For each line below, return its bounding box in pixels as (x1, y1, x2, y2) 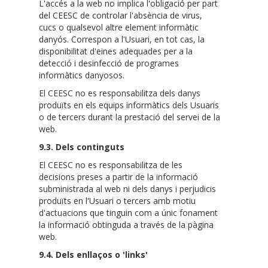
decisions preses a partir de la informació (39, 171, 198, 183)
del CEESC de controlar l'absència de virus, (39, 10, 202, 22)
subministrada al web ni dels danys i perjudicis (39, 183, 216, 195)
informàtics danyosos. (39, 69, 124, 81)
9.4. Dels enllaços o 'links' (39, 249, 148, 261)
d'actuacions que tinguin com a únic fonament (39, 207, 218, 219)
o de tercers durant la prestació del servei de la (39, 111, 220, 123)
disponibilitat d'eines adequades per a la (39, 45, 193, 57)
